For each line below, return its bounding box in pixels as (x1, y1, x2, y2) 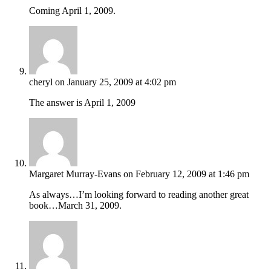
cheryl (29, 76, 53, 87)
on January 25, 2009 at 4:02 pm (55, 76, 176, 87)
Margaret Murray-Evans (29, 168, 121, 179)
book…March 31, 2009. (29, 200, 122, 211)
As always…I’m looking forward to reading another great (29, 189, 249, 200)
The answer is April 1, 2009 (29, 97, 135, 108)
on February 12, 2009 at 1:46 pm (123, 168, 249, 179)
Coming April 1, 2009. (29, 5, 116, 16)
